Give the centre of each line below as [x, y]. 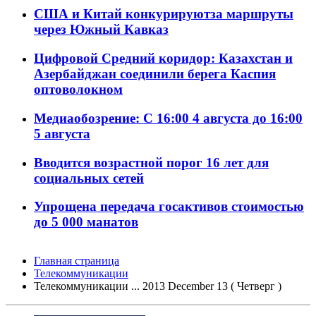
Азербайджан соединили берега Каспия [155, 74]
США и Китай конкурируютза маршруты [164, 14]
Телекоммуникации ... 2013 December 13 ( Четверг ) [160, 286]
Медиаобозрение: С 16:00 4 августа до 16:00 [168, 118]
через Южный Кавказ [101, 30]
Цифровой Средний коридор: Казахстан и [163, 59]
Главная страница [77, 261]
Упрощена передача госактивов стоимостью [169, 207]
